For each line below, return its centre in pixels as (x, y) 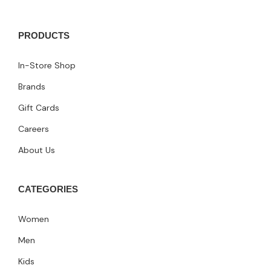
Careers (34, 129)
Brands (32, 87)
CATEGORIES (48, 190)
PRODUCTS (44, 36)
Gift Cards (39, 108)
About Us (37, 150)
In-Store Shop (47, 66)
